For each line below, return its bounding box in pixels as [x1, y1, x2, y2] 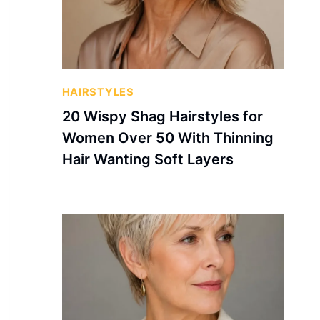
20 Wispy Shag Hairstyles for [61, 107, 263, 125]
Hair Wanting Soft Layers [61, 150, 234, 168]
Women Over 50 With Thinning [61, 129, 274, 146]
